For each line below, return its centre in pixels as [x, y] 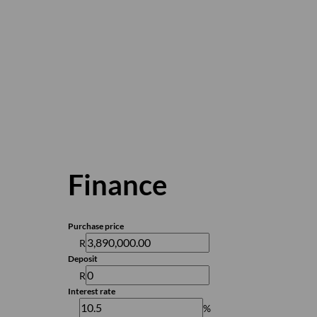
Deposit [83, 259]
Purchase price [96, 226]
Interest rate [92, 291]
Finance [117, 185]
